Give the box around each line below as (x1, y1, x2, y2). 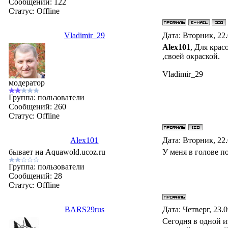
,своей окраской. (162, 52, 220, 61)
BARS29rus (64, 205, 104, 214)
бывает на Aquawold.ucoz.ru (9, 148, 106, 156)
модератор (9, 78, 45, 87)
